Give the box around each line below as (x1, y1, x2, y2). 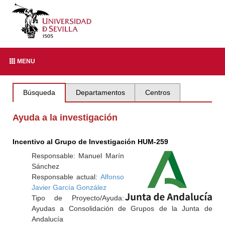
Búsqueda (23, 88, 56, 96)
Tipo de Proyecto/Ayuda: (31, 194, 124, 202)
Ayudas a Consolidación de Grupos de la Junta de (31, 204, 212, 212)
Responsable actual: (31, 173, 100, 181)
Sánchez (31, 162, 59, 170)
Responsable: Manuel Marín (31, 152, 124, 160)
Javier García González (31, 183, 106, 191)
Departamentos (75, 88, 125, 96)
